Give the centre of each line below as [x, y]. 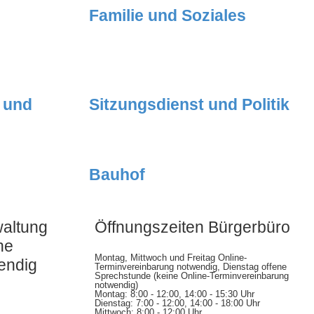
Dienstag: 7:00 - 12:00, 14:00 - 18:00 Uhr [177, 303]
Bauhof [117, 175]
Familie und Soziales [168, 16]
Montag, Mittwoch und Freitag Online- [170, 258]
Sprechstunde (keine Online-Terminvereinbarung [191, 276]
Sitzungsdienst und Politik [189, 105]
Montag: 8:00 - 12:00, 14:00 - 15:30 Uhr [174, 294]
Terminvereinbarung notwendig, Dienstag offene [190, 267]
